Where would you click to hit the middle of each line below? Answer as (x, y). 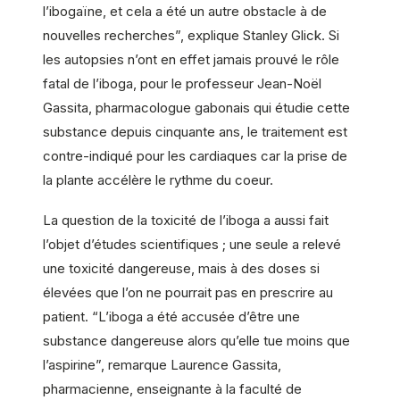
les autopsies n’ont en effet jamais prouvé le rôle (191, 59)
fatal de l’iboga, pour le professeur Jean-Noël (182, 83)
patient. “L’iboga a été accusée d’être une (171, 317)
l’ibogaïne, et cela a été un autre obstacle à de (185, 11)
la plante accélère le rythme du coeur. (158, 179)
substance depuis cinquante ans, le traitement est (195, 131)
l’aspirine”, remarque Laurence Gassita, (162, 365)
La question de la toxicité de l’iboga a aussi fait (186, 221)
